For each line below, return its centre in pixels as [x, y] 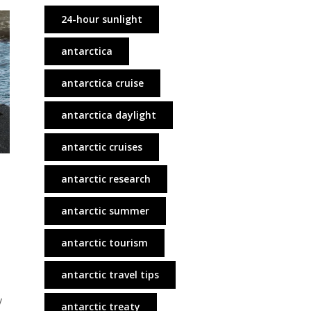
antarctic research [106, 179]
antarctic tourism [104, 243]
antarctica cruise [102, 83]
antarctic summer [105, 211]
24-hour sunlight [101, 19]
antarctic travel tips [110, 275]
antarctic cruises [101, 147]
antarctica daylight [108, 115]
